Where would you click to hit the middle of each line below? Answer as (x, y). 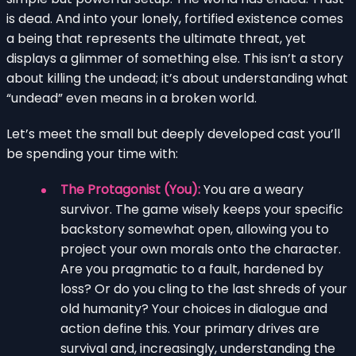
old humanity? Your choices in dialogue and (194, 308)
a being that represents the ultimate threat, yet (156, 38)
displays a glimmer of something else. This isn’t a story (175, 58)
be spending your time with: (92, 153)
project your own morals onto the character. (201, 249)
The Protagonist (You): (130, 189)
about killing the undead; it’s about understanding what (177, 78)
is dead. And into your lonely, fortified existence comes (175, 18)
